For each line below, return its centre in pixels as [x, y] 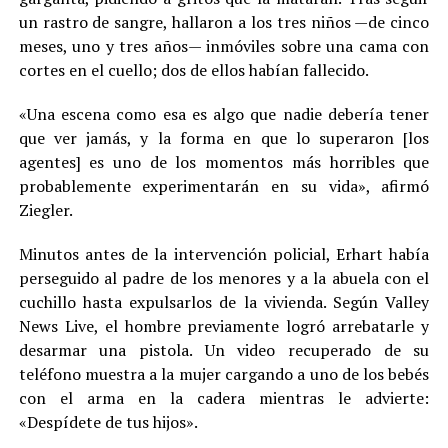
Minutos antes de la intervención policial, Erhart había [224, 254]
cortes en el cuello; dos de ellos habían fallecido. [193, 70]
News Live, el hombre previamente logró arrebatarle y [224, 326]
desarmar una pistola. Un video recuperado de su [224, 350]
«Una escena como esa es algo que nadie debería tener [224, 114]
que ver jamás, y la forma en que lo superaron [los [224, 138]
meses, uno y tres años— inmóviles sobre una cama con [224, 46]
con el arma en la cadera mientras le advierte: [224, 398]
